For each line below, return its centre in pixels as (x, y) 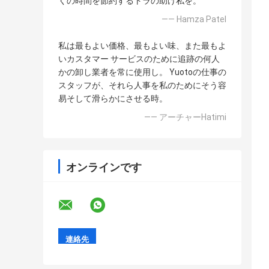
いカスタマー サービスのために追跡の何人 (139, 59)
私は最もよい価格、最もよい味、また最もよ (142, 46)
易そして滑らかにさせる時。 (113, 99)
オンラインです (104, 168)
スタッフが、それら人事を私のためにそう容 (142, 86)
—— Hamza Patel (194, 20)
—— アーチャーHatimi (185, 117)
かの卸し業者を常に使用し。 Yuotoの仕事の (142, 72)
